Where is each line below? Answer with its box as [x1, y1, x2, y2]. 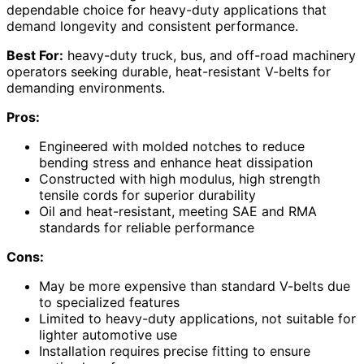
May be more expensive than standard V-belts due [39, 278, 350, 295]
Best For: [6, 47, 63, 64]
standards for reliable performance [39, 219, 254, 236]
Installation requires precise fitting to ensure [39, 343, 310, 360]
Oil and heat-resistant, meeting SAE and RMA [39, 203, 317, 220]
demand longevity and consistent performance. [6, 18, 298, 35]
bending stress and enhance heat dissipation [39, 154, 313, 171]
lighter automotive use [39, 327, 177, 344]
